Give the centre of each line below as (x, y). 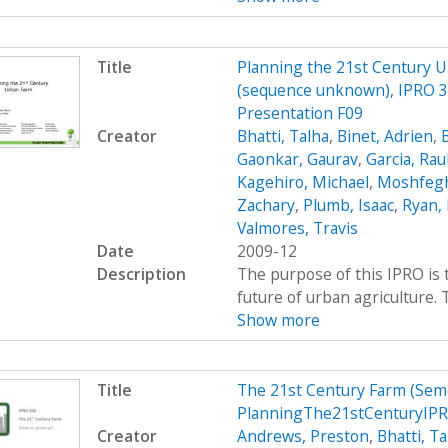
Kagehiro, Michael (302, 181)
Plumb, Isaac (348, 204)
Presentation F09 (299, 112)
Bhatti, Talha (282, 135)
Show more (278, 319)
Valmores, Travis (297, 227)
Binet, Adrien (384, 135)
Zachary (265, 204)
